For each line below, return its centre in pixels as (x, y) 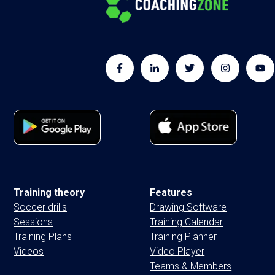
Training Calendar (187, 222)
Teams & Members (191, 266)
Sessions (33, 222)
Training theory (49, 192)
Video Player (177, 251)
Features (171, 192)
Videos (29, 251)
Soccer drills (40, 207)
